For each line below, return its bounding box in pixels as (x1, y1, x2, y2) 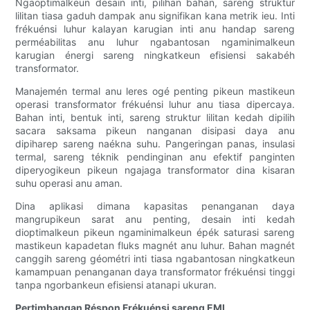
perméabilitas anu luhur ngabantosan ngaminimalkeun (15, 36, 295, 48)
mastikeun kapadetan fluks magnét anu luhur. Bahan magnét (15, 239, 295, 252)
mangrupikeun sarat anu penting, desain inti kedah (15, 213, 295, 226)
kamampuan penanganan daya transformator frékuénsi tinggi (15, 266, 295, 278)
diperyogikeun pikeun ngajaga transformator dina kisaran (15, 164, 295, 176)
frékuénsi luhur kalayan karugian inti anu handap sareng (15, 23, 295, 35)
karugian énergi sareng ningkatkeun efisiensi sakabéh (15, 49, 295, 62)
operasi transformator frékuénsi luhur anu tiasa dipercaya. (15, 98, 295, 111)
